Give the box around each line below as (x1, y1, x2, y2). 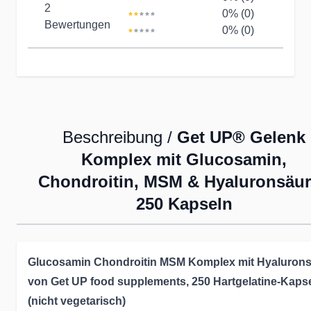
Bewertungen (44, 19, 110, 31)
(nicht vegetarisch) (28, 295, 126, 307)
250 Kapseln (135, 194, 233, 213)
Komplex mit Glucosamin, (81, 150, 287, 169)
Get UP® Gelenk (177, 128, 305, 146)
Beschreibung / (62, 128, 177, 146)
